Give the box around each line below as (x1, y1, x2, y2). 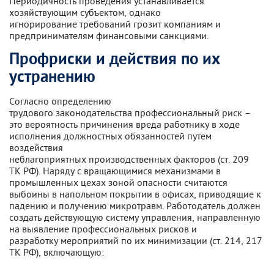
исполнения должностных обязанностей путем (9, 129, 212, 142)
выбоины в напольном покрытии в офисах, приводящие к (9, 187, 261, 200)
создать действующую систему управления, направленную (9, 210, 261, 223)
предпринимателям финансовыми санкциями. (9, 29, 209, 42)
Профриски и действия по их (9, 50, 220, 70)
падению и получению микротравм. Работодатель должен (9, 199, 261, 212)
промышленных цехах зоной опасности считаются (9, 176, 228, 188)
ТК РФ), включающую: (9, 245, 104, 258)
